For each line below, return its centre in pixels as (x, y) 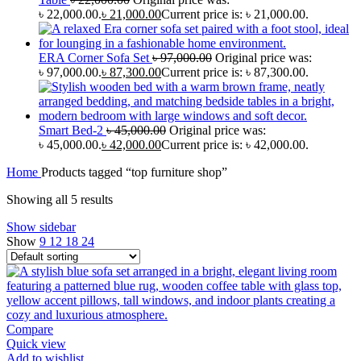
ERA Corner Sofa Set (95, 58)
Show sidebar (41, 227)
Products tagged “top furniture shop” (134, 172)
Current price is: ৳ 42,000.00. (235, 145)
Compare (30, 330)
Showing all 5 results (60, 200)
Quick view (36, 344)
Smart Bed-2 (73, 131)
